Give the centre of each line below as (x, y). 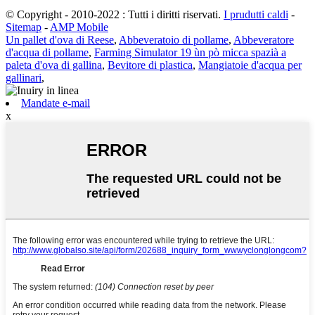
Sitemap (24, 27)
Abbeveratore (264, 40)
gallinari (24, 78)
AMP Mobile (79, 27)
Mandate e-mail (56, 103)
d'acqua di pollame (47, 53)
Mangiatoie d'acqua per (250, 65)
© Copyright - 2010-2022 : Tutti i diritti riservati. (113, 15)
